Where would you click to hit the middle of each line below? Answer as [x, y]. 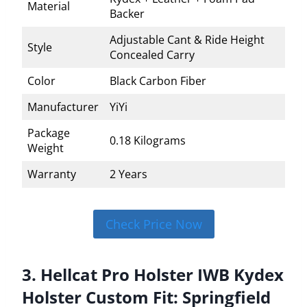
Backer [127, 14]
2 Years [128, 174]
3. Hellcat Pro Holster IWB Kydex [153, 275]
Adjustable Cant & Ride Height [187, 40]
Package [49, 133]
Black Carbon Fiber [158, 81]
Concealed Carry [152, 55]
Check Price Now [153, 224]
